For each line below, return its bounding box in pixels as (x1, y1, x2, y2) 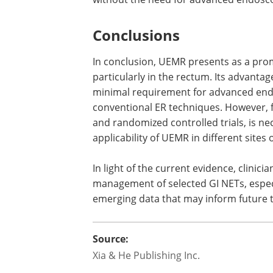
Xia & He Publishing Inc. (93, 249, 200, 262)
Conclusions (93, 25, 180, 45)
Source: (93, 232, 129, 246)
